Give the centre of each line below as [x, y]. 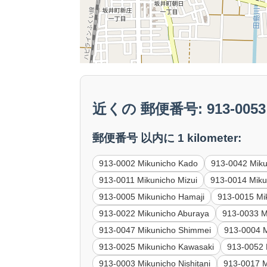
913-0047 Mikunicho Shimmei [155, 230]
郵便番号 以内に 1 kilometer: [167, 138]
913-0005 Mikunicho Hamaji [152, 197]
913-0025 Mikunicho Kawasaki [157, 247]
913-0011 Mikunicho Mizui [148, 180]
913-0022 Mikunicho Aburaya [154, 214]
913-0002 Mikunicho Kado [149, 164]
